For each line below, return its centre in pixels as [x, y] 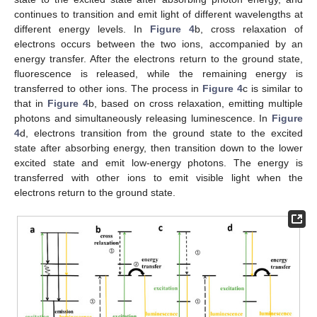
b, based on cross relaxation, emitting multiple [196, 104]
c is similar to [273, 89]
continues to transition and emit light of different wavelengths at [158, 15]
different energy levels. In [82, 29]
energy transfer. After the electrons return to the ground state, [158, 59]
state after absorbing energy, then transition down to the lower [158, 148]
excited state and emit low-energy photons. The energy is [158, 163]
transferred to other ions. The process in [108, 89]
